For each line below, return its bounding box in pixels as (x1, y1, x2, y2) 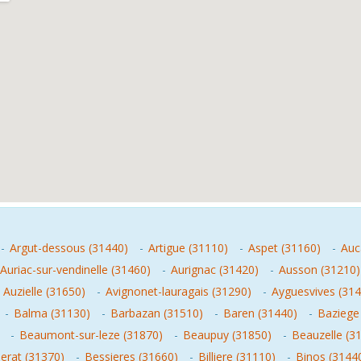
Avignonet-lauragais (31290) (106, 284, 251, 299)
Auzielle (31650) (3, 284, 85, 299)
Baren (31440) (223, 305, 297, 321)
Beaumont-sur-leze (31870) (19, 327, 163, 342)
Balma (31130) (14, 305, 90, 321)
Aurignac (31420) (171, 262, 259, 277)
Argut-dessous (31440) (10, 240, 128, 255)
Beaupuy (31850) (183, 327, 272, 342)
